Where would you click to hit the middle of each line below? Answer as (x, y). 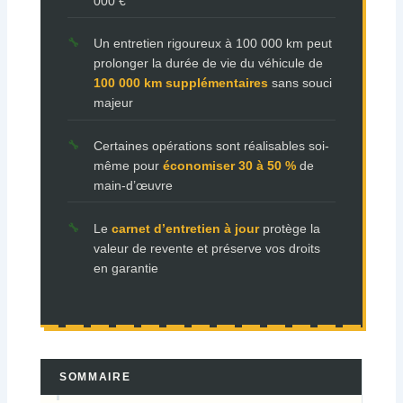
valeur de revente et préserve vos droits (206, 248)
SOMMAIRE (95, 376)
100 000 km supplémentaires (180, 83)
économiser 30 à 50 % (229, 166)
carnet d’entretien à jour (185, 228)
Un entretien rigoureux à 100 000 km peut (212, 44)
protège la (289, 228)
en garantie (125, 268)
